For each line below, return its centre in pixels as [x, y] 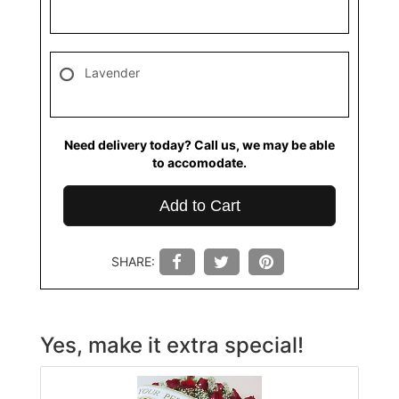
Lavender [112, 72]
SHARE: [133, 261]
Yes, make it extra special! [172, 345]
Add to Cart [199, 205]
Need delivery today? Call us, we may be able [199, 144]
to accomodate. [199, 162]
